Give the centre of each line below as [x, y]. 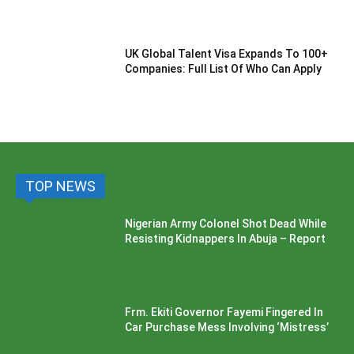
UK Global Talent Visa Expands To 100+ [227, 53]
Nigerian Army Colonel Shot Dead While [226, 224]
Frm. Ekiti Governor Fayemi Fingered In [224, 313]
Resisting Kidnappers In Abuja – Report [226, 239]
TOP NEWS [60, 186]
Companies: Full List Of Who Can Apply [224, 68]
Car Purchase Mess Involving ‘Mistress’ [227, 328]
